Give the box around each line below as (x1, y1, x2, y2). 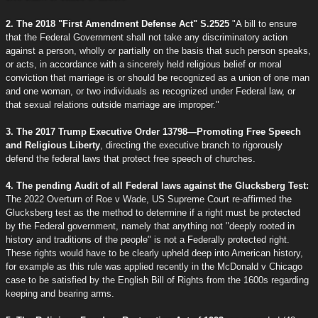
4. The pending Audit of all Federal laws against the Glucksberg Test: (6, 180, 309, 191)
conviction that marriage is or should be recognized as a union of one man (6, 72, 309, 83)
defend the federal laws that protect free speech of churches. (6, 153, 256, 164)
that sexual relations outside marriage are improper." (6, 99, 219, 110)
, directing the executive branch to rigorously (100, 139, 283, 150)
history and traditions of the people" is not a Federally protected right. (6, 234, 290, 245)
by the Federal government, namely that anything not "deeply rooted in (6, 220, 295, 231)
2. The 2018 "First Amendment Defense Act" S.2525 (6, 18, 229, 29)
